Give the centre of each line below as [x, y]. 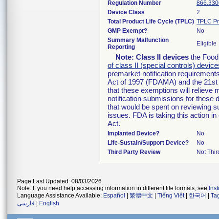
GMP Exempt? [127, 31]
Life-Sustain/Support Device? [148, 143]
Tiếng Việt [171, 196]
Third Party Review [134, 152]
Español [114, 196]
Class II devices [162, 57]
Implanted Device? [133, 133]
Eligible [207, 44]
